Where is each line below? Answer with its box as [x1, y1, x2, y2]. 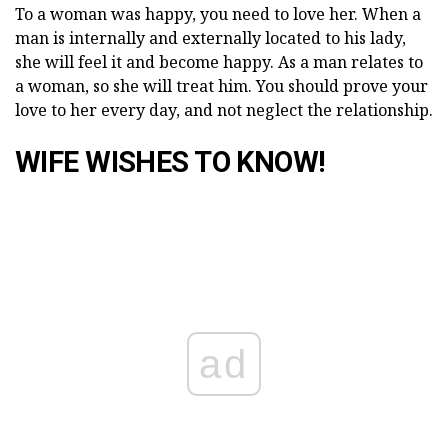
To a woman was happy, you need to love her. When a [15, 2, 421, 25]
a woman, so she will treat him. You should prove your [15, 74, 428, 97]
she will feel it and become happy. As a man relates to [15, 50, 423, 73]
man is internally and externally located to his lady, [15, 26, 406, 49]
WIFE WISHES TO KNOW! [15, 144, 326, 179]
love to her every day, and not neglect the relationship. [15, 98, 433, 121]
